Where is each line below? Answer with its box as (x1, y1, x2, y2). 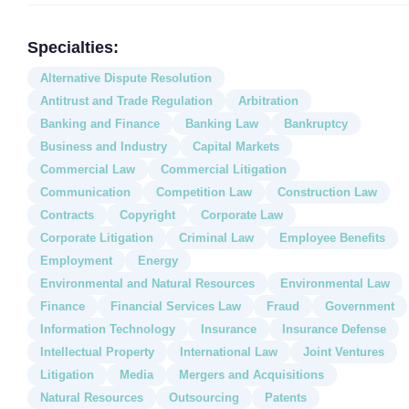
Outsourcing (169, 390, 239, 404)
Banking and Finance (40, 116, 160, 131)
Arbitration (238, 93, 299, 108)
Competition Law (156, 184, 252, 199)
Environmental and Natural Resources (40, 276, 255, 290)
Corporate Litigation (40, 230, 153, 245)
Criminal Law (179, 230, 254, 245)
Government (325, 299, 394, 313)
